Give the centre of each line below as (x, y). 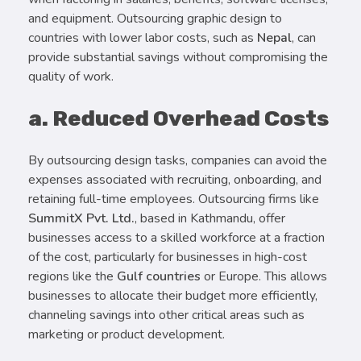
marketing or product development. (127, 335)
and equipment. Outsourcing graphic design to (155, 18)
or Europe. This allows (264, 277)
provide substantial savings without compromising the (178, 57)
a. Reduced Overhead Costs (178, 118)
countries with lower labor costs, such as (143, 37)
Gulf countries (159, 277)
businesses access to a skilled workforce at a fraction (176, 238)
